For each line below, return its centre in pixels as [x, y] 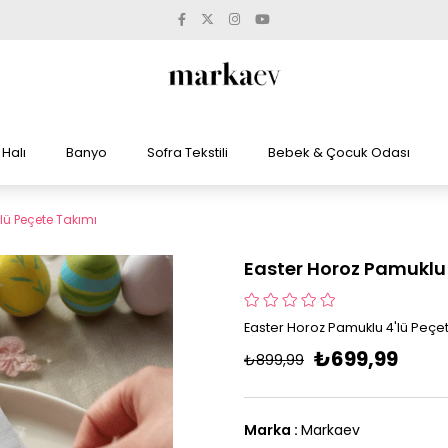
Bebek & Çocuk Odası [339, 152]
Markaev [330, 430]
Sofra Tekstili [187, 152]
